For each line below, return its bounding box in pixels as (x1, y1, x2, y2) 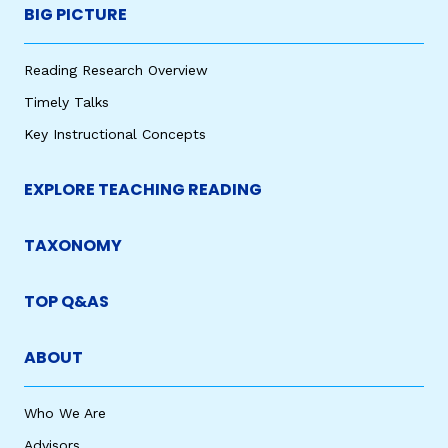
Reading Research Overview (24, 62, 208, 78)
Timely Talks (24, 94, 109, 110)
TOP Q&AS (24, 290, 109, 313)
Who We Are (24, 405, 106, 421)
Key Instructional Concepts (24, 126, 206, 142)
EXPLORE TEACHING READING (24, 178, 262, 201)
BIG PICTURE (24, 3, 127, 26)
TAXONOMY (24, 234, 122, 257)
